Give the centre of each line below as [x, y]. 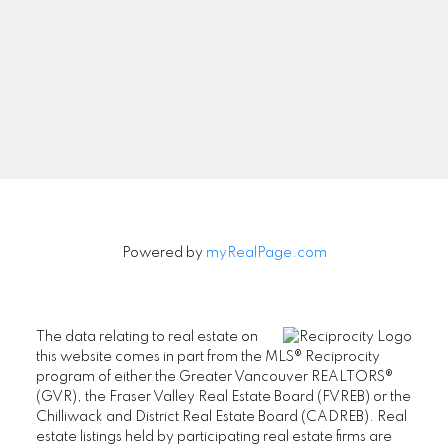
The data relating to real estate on [146, 337]
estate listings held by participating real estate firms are [213, 437]
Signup [224, 143]
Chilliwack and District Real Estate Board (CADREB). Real [221, 417]
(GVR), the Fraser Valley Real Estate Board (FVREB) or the [223, 397]
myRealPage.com [266, 253]
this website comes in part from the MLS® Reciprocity [207, 357]
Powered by [163, 253]
